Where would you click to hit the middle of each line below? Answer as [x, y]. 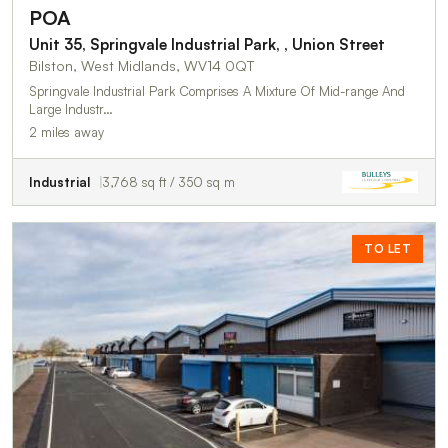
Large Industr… [71, 108]
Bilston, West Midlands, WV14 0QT [141, 65]
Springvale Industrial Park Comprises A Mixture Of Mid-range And [217, 90]
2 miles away [66, 131]
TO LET [387, 248]
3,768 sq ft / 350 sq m [169, 181]
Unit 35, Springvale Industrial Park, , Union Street [207, 44]
